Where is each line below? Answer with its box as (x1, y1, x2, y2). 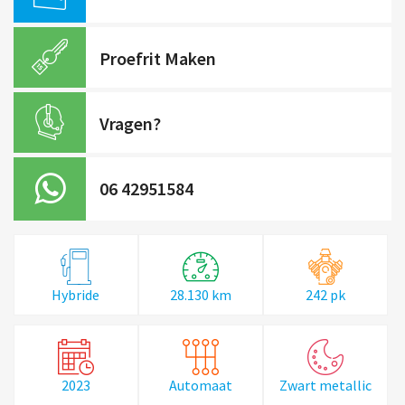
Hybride (52, 285, 100, 304)
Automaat (168, 375, 232, 394)
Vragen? (99, 111, 161, 135)
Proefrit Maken (99, 46, 216, 70)
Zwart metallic (278, 375, 372, 394)
